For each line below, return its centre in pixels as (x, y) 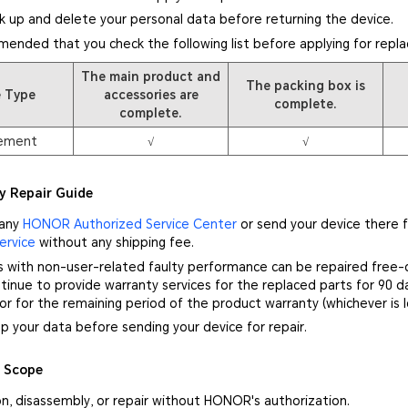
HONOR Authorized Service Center (129, 224)
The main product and (151, 77)
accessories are (151, 95)
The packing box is (306, 86)
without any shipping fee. (114, 242)
